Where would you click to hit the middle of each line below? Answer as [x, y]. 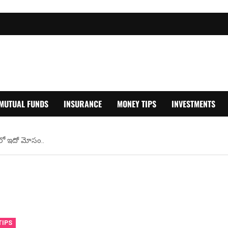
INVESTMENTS [193, 104]
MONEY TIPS [137, 104]
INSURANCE [83, 104]
